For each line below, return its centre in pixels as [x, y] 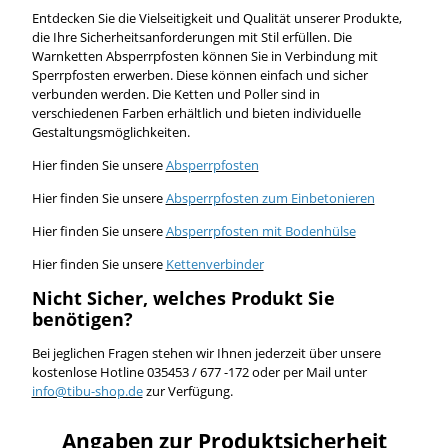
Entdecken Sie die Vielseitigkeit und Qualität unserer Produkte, [216, 17]
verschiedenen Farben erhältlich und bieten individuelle [196, 112]
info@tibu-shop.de [87, 390]
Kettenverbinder [214, 263]
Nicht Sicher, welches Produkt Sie [183, 297]
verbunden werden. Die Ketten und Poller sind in [175, 93]
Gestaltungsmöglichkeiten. [110, 131]
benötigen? [82, 318]
